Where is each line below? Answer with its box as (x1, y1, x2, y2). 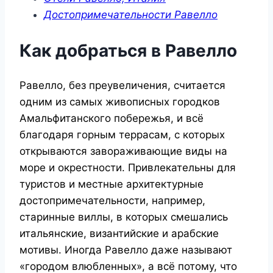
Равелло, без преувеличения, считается (19, 79, 225, 91)
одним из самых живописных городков (19, 95, 220, 108)
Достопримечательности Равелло (44, 9, 218, 21)
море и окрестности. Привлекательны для (19, 161, 236, 174)
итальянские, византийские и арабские (19, 227, 219, 239)
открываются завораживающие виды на (19, 144, 227, 157)
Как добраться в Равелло (19, 40, 237, 61)
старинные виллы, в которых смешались (19, 210, 228, 223)
